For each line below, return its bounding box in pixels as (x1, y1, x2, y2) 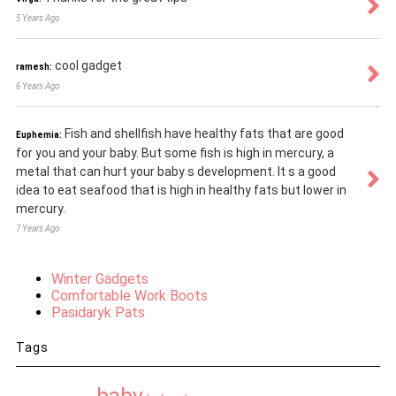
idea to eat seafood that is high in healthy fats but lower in (15, 183, 346, 198)
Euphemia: (15, 130, 62, 141)
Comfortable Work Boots (50, 287, 208, 305)
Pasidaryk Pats (50, 304, 145, 322)
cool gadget (54, 58, 122, 73)
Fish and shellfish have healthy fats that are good (64, 126, 344, 141)
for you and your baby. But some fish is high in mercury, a (15, 146, 334, 161)
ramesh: (15, 62, 52, 72)
